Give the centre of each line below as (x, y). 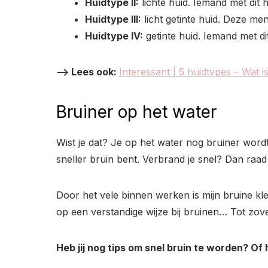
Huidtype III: (113, 19)
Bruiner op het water (136, 112)
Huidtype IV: (114, 36)
